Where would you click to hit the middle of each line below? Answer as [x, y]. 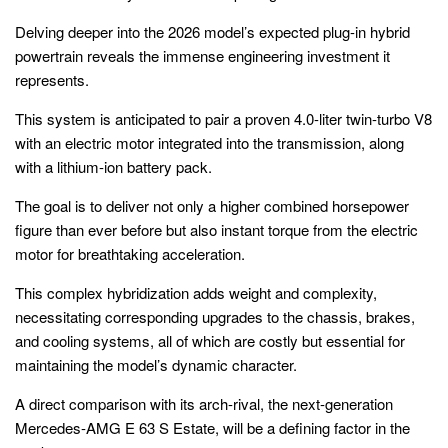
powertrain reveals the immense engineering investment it [202, 56]
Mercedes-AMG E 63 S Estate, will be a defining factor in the [212, 428]
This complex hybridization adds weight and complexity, [196, 293]
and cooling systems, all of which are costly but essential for [210, 341]
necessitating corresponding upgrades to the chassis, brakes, [215, 317]
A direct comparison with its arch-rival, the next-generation [204, 404]
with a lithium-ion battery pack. [113, 167]
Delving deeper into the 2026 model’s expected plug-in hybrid [212, 32]
